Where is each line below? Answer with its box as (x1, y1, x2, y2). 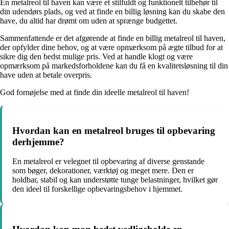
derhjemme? (12, 136, 64, 147)
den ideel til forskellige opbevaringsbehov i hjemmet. (12, 185, 182, 194)
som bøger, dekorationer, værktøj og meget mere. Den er (12, 166, 194, 175)
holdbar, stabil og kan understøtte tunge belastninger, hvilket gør (12, 175, 218, 185)
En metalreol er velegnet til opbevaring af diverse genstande (12, 157, 204, 166)
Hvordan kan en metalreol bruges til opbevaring (12, 125, 215, 136)
